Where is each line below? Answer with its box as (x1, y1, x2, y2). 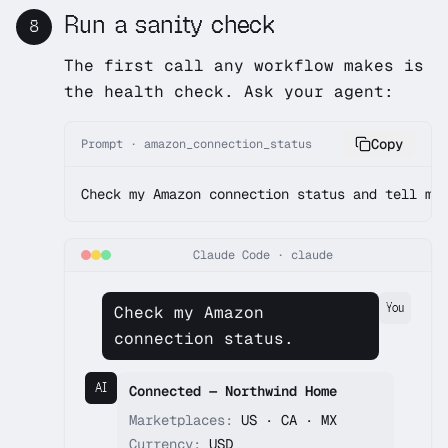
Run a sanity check (64, 9, 275, 40)
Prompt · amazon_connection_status (81, 136, 312, 152)
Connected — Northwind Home (129, 382, 337, 400)
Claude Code (193, 247, 270, 263)
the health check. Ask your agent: (64, 81, 394, 102)
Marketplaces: (129, 411, 233, 429)
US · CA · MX (233, 411, 337, 429)
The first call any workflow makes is (64, 55, 424, 76)
